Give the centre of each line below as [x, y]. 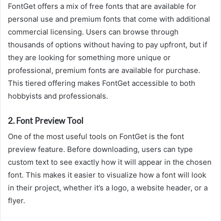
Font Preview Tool [50, 120]
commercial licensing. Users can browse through [93, 32]
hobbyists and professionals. [58, 96]
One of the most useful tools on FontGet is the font [96, 137]
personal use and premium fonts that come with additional [109, 19]
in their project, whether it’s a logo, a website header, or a [108, 188]
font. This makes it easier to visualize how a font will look [107, 175]
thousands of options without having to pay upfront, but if [108, 44]
